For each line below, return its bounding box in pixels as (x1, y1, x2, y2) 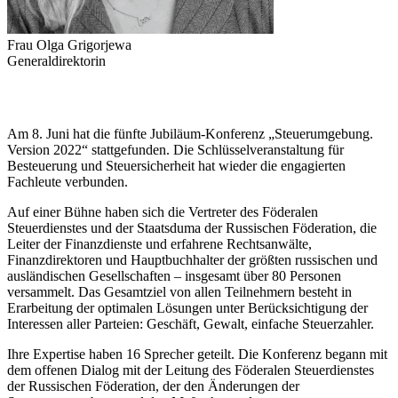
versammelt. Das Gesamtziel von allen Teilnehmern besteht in (7, 284, 352, 300)
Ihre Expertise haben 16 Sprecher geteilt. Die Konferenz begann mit (7, 346, 387, 362)
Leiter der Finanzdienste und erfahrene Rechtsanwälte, (7, 236, 312, 252)
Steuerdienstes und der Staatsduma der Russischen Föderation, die (7, 220, 377, 236)
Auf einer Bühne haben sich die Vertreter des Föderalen (7, 204, 318, 220)
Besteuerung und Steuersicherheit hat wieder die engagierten (7, 158, 346, 174)
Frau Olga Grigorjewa (7, 37, 131, 53)
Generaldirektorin (7, 53, 106, 69)
